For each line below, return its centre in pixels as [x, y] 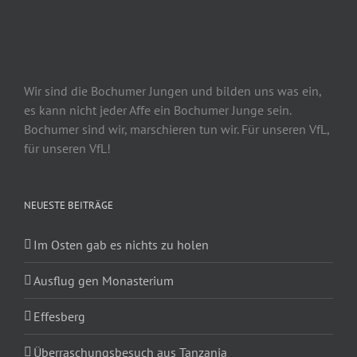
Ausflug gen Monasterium [104, 280]
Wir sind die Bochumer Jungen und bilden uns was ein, [173, 90]
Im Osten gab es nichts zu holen [121, 244]
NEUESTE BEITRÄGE [69, 205]
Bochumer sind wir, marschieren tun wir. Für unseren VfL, [177, 129]
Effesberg [59, 316]
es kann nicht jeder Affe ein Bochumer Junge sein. [157, 110]
